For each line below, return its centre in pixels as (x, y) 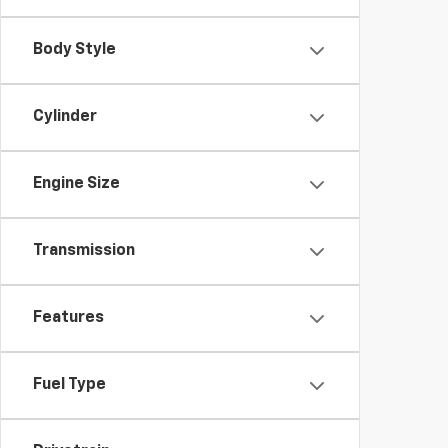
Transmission (84, 251)
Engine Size (76, 184)
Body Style (74, 50)
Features (68, 318)
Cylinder (65, 117)
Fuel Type (69, 385)
